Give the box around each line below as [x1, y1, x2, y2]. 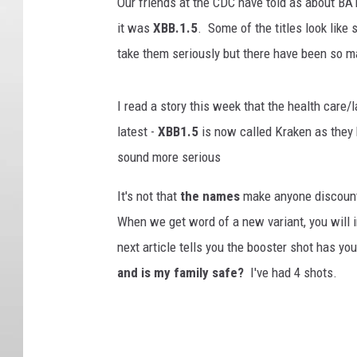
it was [117, 20, 153, 36]
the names [180, 188, 240, 204]
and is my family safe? [117, 265, 250, 280]
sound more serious [117, 149, 221, 165]
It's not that [117, 188, 180, 204]
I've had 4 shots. [250, 265, 343, 280]
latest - [117, 124, 158, 139]
